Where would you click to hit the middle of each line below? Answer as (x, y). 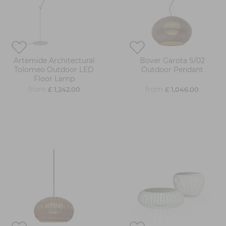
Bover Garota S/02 (172, 61)
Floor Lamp (54, 79)
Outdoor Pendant (172, 70)
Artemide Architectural (54, 61)
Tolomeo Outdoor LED (54, 70)
